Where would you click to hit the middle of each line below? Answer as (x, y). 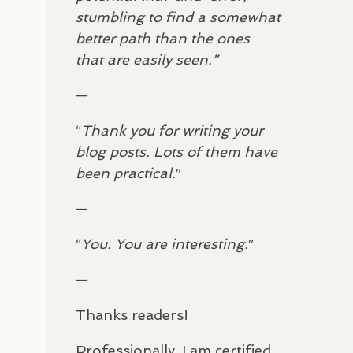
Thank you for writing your (172, 130)
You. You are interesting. (165, 243)
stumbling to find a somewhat (178, 17)
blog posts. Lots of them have (176, 151)
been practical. (126, 173)
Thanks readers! (132, 314)
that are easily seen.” (147, 59)
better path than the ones (163, 38)
